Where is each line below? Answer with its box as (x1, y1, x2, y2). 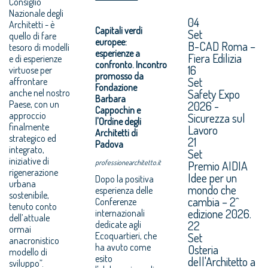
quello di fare (9, 29, 56, 42)
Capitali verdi (95, 24, 143, 36)
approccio (9, 109, 46, 121)
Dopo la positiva (95, 172, 154, 185)
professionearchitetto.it (95, 157, 162, 167)
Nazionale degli (9, 7, 63, 19)
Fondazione (95, 81, 138, 93)
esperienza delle (95, 184, 153, 196)
